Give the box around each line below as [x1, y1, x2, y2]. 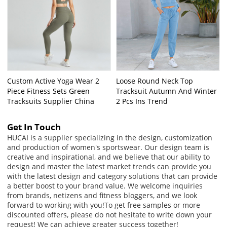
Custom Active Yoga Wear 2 [7, 76, 100, 86]
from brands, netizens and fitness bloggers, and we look [7, 190, 198, 200]
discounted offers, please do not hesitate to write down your [7, 209, 212, 219]
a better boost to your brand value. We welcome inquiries [7, 180, 203, 191]
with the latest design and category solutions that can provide [7, 171, 218, 181]
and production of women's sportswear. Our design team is [7, 142, 210, 152]
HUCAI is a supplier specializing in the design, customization [7, 132, 213, 142]
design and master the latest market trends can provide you [7, 161, 212, 171]
